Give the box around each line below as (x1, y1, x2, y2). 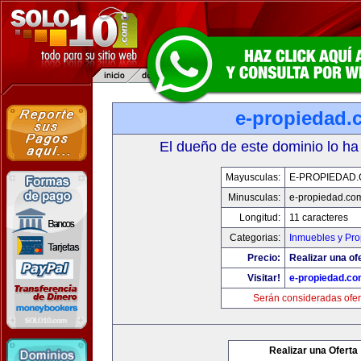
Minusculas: (228, 192, 280, 203)
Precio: (247, 252, 280, 263)
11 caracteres (289, 212, 348, 223)
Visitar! (247, 272, 280, 284)
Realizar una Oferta (269, 345, 358, 356)
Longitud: (239, 212, 280, 223)
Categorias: (230, 232, 280, 243)
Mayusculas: (226, 172, 280, 183)
